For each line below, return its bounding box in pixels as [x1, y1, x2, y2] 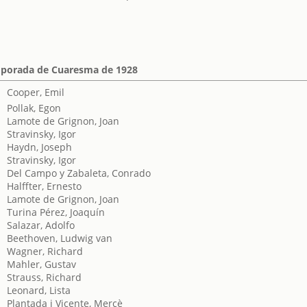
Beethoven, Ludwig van [7, 232, 113, 245]
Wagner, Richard [7, 245, 84, 258]
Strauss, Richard [7, 271, 82, 284]
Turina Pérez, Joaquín [7, 206, 106, 219]
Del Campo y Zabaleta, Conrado [7, 167, 151, 180]
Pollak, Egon [7, 101, 62, 114]
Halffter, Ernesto [7, 180, 82, 193]
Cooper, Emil [7, 86, 65, 99]
